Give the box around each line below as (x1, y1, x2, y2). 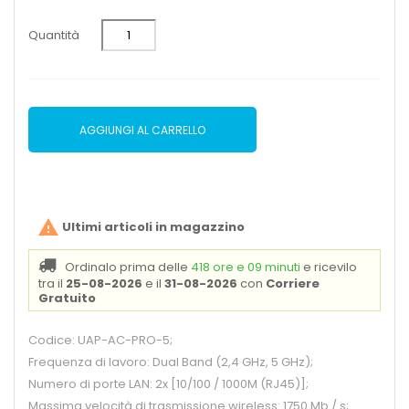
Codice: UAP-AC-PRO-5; (28, 331, 173, 350)
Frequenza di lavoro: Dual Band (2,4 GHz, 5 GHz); (28, 353, 313, 372)
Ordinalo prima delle (65, 258, 191, 277)
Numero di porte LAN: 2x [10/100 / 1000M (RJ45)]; (28, 375, 309, 393)
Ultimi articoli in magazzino (59, 218, 245, 236)
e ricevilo (303, 258, 357, 277)
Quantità (28, 26, 79, 44)
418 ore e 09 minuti (191, 258, 300, 277)
